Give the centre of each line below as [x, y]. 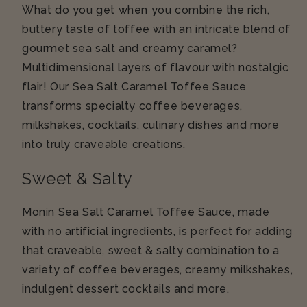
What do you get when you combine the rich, [146, 10]
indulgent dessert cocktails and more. [126, 289]
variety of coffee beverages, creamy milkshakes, [158, 270]
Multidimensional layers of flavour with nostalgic [156, 68]
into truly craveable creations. [104, 145]
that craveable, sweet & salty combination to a [151, 251]
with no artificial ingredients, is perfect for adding [157, 232]
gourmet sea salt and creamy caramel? [130, 49]
